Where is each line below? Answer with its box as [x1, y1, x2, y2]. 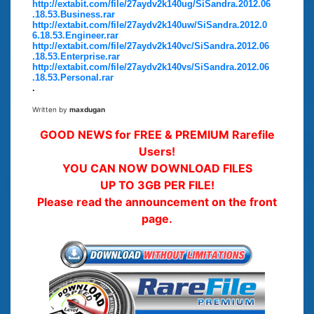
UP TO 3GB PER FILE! [100, 177, 214, 192]
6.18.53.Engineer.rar [32, 29, 118, 41]
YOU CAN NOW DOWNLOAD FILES [62, 161, 252, 175]
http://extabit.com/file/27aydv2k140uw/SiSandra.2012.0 [32, 19, 267, 30]
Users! [139, 144, 175, 158]
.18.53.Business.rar [32, 8, 115, 20]
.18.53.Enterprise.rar [32, 50, 120, 62]
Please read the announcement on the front [37, 194, 277, 209]
